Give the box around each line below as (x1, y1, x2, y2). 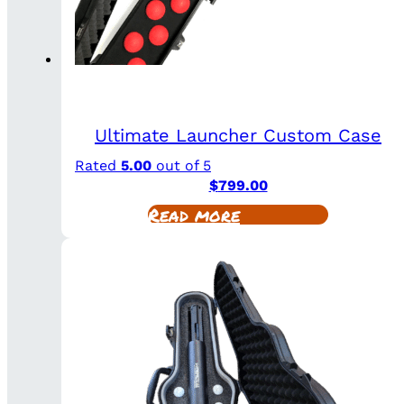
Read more (148, 201, 240, 227)
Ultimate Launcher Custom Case (95, 124, 381, 146)
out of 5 (151, 156, 211, 174)
